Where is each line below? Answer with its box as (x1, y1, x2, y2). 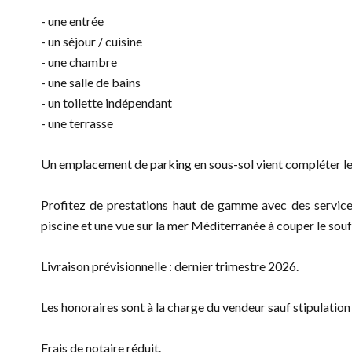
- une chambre (41, 54, 117, 69)
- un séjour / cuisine (41, 34, 142, 49)
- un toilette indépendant (41, 95, 172, 110)
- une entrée (41, 13, 104, 28)
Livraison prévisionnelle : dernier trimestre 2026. (41, 258, 299, 273)
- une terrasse (41, 115, 113, 130)
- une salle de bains (41, 75, 141, 90)
